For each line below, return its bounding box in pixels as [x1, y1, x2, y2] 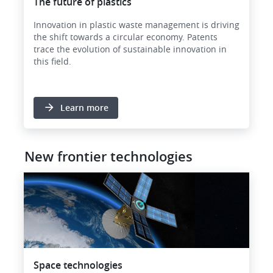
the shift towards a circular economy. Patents [34, 31, 218, 43]
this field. [34, 55, 71, 68]
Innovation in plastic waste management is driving [34, 19, 239, 31]
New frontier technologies [24, 147, 193, 166]
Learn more [60, 102, 108, 114]
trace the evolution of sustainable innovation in [34, 43, 227, 55]
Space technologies [34, 258, 122, 272]
